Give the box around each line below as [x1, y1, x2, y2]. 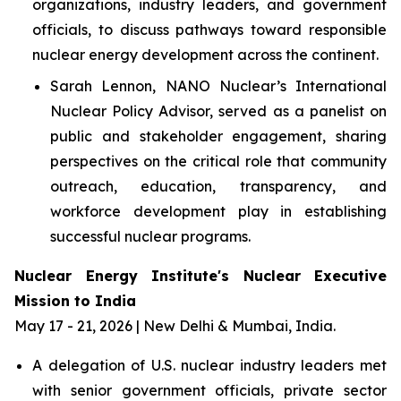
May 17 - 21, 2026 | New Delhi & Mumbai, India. [14, 316, 336, 335]
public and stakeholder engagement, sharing [50, 126, 387, 145]
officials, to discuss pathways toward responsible [32, 21, 387, 38]
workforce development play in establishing [50, 201, 387, 220]
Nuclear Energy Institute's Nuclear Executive [14, 266, 387, 285]
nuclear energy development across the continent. [32, 46, 379, 64]
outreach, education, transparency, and [50, 176, 387, 195]
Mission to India [14, 291, 136, 310]
